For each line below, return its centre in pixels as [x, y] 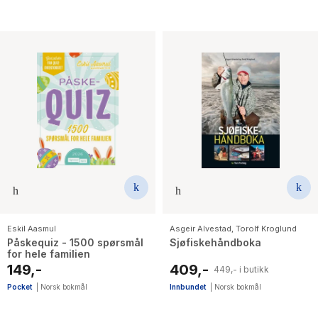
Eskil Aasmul [32, 228]
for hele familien [49, 253]
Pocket [20, 286]
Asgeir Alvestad [201, 228]
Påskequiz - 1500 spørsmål [75, 242]
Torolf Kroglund [266, 228]
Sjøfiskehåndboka [215, 242]
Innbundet [188, 286]
